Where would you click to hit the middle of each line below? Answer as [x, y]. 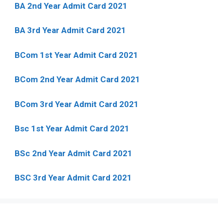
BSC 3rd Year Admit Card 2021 [73, 178]
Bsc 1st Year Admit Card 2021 [72, 129]
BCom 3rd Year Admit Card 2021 [77, 104]
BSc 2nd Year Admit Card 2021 [73, 153]
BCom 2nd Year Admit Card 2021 [77, 80]
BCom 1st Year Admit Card [66, 55]
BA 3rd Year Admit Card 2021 [70, 30]
